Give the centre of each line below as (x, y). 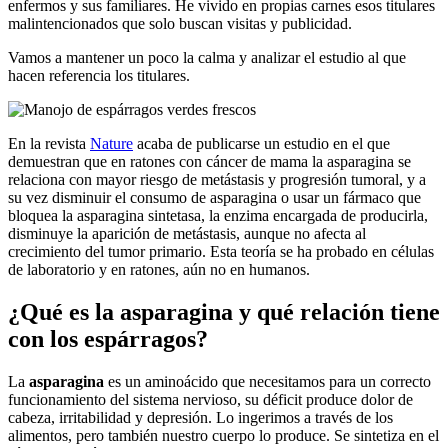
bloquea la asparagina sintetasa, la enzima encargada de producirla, (218, 216)
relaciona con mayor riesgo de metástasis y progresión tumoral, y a (217, 180)
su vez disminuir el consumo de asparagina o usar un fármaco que (214, 198)
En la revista (49, 144)
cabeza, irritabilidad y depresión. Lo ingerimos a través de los (200, 418)
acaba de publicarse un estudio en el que (261, 144)
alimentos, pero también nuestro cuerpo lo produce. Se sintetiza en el (223, 436)
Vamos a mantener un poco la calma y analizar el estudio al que (207, 58)
